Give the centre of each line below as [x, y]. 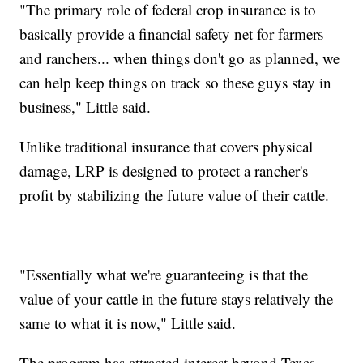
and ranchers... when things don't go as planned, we [180, 58]
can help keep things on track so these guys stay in [176, 82]
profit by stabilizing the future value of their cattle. [175, 194]
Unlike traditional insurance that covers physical [167, 146]
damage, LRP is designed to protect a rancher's [164, 170]
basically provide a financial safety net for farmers [172, 33]
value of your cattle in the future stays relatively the [177, 298]
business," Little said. [85, 106]
